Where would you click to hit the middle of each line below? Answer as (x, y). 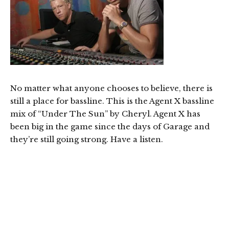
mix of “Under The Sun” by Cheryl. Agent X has (105, 113)
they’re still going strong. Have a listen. (87, 139)
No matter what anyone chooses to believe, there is (111, 88)
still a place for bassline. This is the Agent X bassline (112, 101)
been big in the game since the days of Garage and (110, 126)
